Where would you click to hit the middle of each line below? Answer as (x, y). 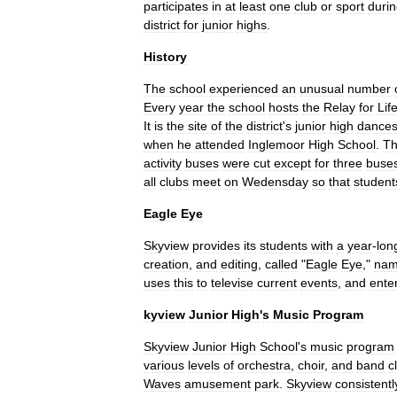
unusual (322, 89)
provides (216, 245)
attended (220, 144)
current (277, 283)
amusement (218, 384)
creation (166, 264)
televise (232, 283)
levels (204, 365)
